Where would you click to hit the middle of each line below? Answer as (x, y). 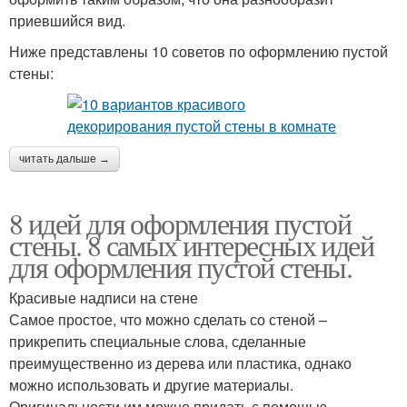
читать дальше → (65, 159)
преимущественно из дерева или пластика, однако (180, 363)
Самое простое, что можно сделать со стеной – (168, 319)
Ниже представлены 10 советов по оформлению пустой (199, 51)
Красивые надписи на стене (104, 298)
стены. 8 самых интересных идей (191, 245)
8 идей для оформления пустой (180, 223)
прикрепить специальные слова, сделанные (158, 341)
